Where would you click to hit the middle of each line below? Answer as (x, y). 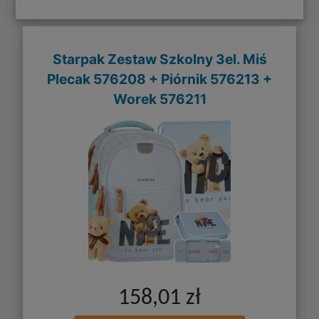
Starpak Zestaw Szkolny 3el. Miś (159, 59)
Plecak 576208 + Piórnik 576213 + (159, 79)
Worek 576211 (159, 99)
